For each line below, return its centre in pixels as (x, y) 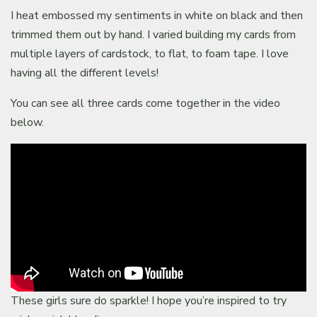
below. (27, 122)
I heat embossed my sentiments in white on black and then (157, 15)
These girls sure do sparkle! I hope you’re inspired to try (149, 300)
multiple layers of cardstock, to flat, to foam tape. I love (150, 53)
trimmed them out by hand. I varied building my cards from (154, 34)
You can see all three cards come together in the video (146, 103)
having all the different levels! (85, 73)
